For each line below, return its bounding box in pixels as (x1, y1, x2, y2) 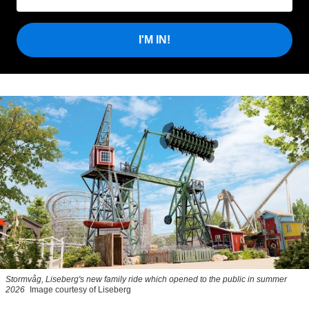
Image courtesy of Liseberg (30, 285, 131, 295)
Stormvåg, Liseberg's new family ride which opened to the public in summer (6, 275, 287, 285)
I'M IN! (139, 34, 170, 46)
